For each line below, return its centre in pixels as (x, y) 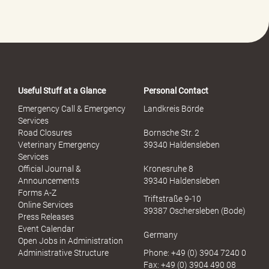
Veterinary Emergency (59, 144)
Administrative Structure (63, 252)
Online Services (46, 204)
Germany (161, 234)
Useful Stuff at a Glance (62, 90)
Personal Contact (176, 90)
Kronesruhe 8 (168, 168)
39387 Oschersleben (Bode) (195, 210)
